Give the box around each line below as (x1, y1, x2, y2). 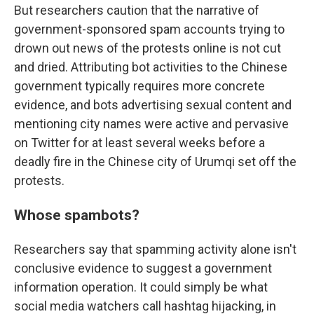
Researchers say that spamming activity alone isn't (14, 242, 296, 257)
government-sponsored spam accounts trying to (14, 22, 285, 36)
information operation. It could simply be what (14, 280, 268, 294)
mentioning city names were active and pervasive (14, 116, 289, 131)
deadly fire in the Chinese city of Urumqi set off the (14, 154, 296, 169)
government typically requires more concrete (14, 78, 265, 93)
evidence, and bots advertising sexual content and (14, 97, 292, 112)
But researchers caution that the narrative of (14, 3, 259, 18)
